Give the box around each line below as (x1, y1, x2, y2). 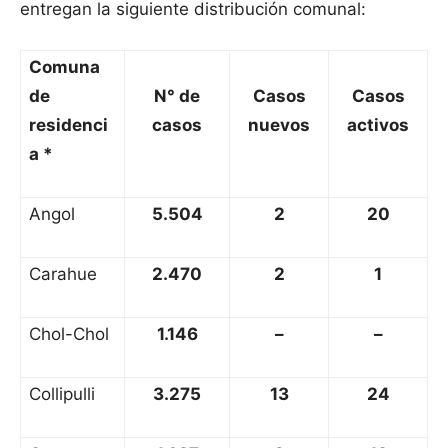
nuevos (248, 115, 310, 136)
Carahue (29, 264, 97, 285)
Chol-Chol (29, 324, 109, 345)
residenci (29, 115, 108, 136)
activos (347, 115, 409, 136)
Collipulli (29, 384, 95, 405)
